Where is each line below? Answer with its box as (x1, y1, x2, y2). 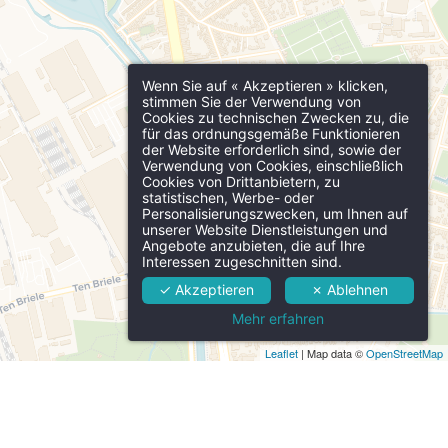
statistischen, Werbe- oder (142, 188, 314, 206)
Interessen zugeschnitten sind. (142, 252, 342, 270)
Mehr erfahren (232, 310, 324, 327)
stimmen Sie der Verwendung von (142, 92, 361, 110)
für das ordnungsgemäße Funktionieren (142, 124, 400, 142)
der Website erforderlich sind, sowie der (142, 140, 401, 158)
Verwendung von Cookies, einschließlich (142, 156, 403, 174)
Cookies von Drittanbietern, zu (142, 172, 340, 190)
